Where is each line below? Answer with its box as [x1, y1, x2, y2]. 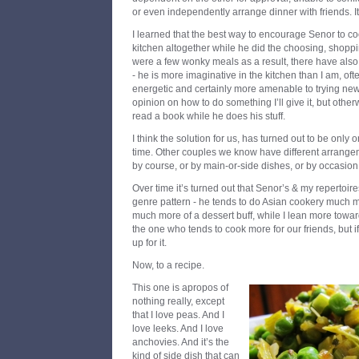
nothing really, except [132, 296, 224, 307]
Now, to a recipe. [132, 260, 204, 271]
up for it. [132, 237, 167, 248]
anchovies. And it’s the [132, 337, 229, 348]
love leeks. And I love [132, 323, 224, 334]
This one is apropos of [132, 282, 228, 293]
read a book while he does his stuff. [132, 111, 285, 122]
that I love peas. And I [132, 309, 224, 321]
